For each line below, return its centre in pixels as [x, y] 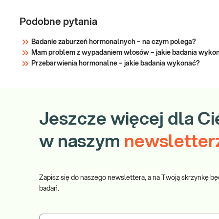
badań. [49, 189]
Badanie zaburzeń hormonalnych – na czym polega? [114, 42]
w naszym [80, 142]
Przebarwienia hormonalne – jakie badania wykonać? [116, 64]
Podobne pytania [58, 22]
